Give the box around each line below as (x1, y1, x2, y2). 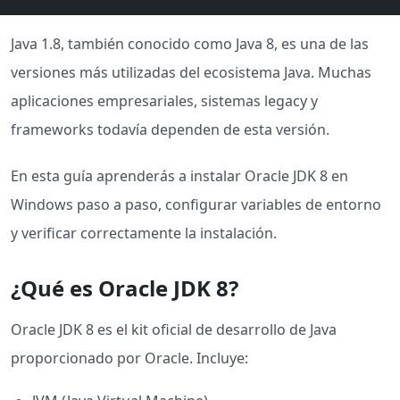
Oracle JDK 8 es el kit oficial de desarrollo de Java (11, 320, 337, 339)
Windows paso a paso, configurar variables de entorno (11, 195, 381, 214)
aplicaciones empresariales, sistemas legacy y (11, 91, 318, 111)
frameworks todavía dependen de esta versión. (11, 120, 329, 139)
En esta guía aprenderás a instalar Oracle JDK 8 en (11, 166, 348, 186)
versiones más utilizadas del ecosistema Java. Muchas (11, 62, 371, 82)
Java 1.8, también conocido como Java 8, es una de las (11, 34, 369, 54)
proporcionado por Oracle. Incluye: (11, 348, 248, 368)
